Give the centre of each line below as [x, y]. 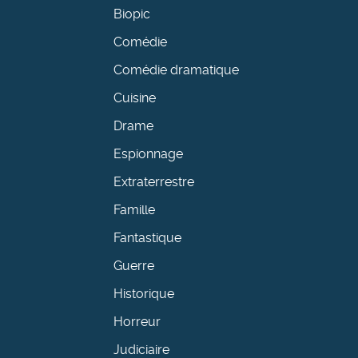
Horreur [137, 322]
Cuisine [135, 98]
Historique [144, 294]
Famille [135, 210]
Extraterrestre [154, 182]
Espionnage [149, 154]
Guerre [134, 266]
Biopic [132, 14]
